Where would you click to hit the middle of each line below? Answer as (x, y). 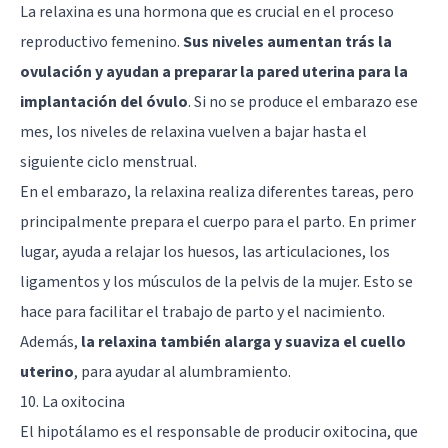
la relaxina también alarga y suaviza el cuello (243, 341)
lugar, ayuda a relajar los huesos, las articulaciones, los (205, 251)
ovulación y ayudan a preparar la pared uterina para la (214, 71)
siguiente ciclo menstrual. (108, 161)
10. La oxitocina (72, 401)
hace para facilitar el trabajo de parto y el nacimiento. (202, 311)
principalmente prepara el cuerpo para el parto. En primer (218, 221)
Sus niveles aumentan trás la (287, 41)
